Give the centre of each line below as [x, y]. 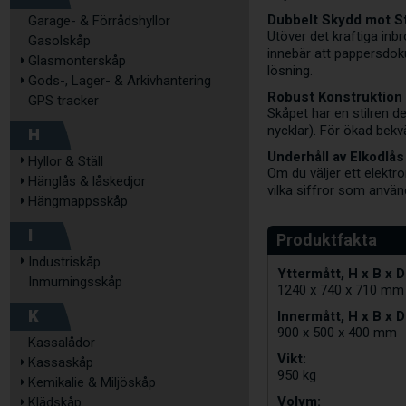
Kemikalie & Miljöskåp [92, 382]
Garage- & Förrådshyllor [99, 21]
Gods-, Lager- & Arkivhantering [120, 81]
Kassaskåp [61, 362]
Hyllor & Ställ [66, 161]
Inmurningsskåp [75, 282]
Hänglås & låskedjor [87, 181]
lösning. [290, 71]
